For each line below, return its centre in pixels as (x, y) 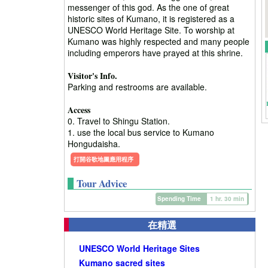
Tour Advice (102, 183)
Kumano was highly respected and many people (159, 41)
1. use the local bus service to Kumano (141, 132)
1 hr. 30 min (227, 198)
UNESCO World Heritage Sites (139, 248)
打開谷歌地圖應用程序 (103, 159)
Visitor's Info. (92, 75)
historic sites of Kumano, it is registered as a (151, 18)
